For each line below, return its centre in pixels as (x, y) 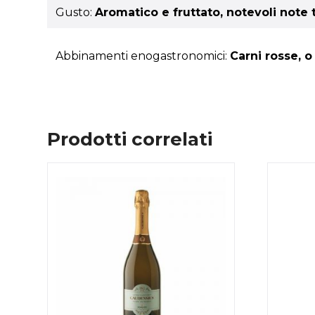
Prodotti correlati (130, 140)
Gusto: (76, 13)
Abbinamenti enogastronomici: (143, 56)
